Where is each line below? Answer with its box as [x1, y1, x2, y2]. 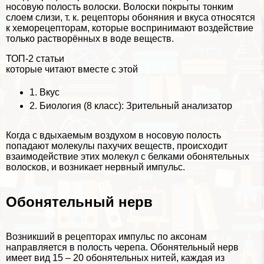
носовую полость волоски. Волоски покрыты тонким [6, 1, 233, 12]
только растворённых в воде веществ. [6, 33, 174, 44]
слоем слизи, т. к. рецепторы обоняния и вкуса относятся [6, 12, 255, 22]
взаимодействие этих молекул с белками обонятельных [6, 151, 249, 161]
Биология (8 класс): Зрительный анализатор [39, 100, 232, 111]
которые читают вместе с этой [6, 64, 138, 74]
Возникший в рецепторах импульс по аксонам [6, 231, 207, 242]
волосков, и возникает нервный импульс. [6, 161, 185, 172]
